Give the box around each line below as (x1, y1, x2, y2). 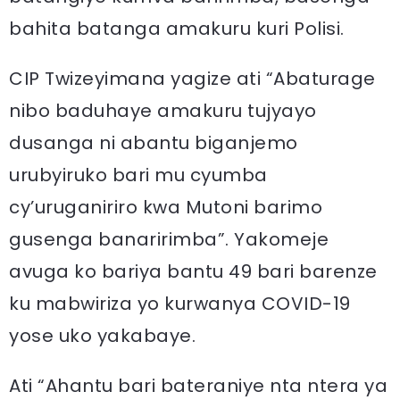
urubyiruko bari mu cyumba (9, 162, 268, 187)
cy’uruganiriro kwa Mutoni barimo (9, 195, 322, 220)
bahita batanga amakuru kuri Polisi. (9, 16, 345, 41)
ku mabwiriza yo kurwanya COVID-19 (9, 291, 351, 316)
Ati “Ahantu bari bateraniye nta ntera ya (9, 373, 387, 398)
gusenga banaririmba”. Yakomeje (9, 227, 329, 252)
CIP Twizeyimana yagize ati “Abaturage (9, 66, 376, 91)
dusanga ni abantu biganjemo (9, 130, 298, 155)
